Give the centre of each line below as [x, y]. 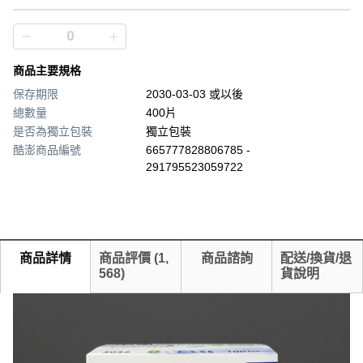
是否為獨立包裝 [53, 131]
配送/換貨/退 [316, 258]
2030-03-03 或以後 [194, 94]
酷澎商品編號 [47, 150]
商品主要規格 [47, 70]
